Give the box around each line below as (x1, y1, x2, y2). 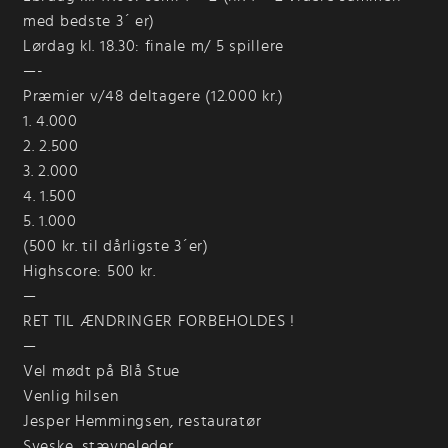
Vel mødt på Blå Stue (23, 360, 181, 381)
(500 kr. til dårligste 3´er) (23, 235, 209, 256)
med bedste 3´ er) (23, 10, 156, 31)
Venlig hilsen (23, 385, 119, 406)
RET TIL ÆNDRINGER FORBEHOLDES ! (23, 310, 295, 331)
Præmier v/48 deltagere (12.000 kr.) (23, 85, 284, 106)
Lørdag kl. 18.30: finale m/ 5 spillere (23, 35, 284, 56)
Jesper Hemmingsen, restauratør (23, 410, 262, 431)
